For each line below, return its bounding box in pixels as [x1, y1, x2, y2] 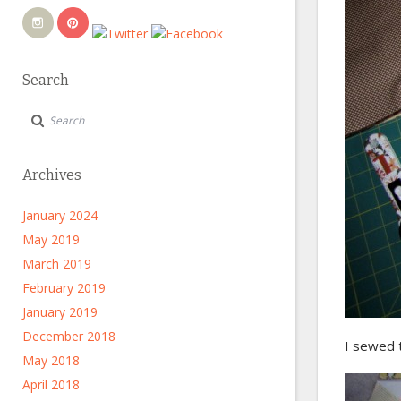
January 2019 [22, 303, 98, 320]
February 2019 [22, 279, 106, 296]
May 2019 [22, 231, 80, 248]
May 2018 [22, 352, 80, 369]
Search [22, 72, 69, 89]
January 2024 [22, 207, 98, 224]
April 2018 [22, 376, 80, 393]
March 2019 [22, 255, 91, 272]
